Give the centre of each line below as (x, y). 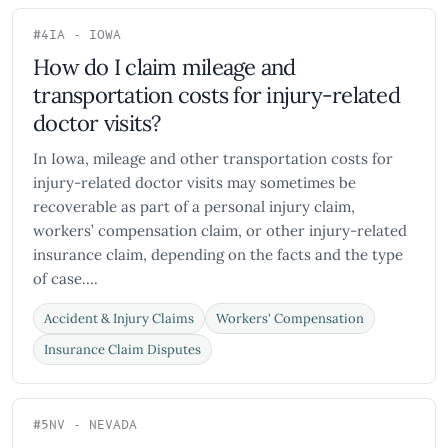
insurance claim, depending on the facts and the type (218, 254)
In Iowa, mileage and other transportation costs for (213, 158)
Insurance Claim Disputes (122, 349)
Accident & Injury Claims (119, 318)
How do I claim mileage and (164, 67)
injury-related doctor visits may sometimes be (194, 182)
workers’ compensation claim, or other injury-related (220, 230)
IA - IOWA (85, 35)
